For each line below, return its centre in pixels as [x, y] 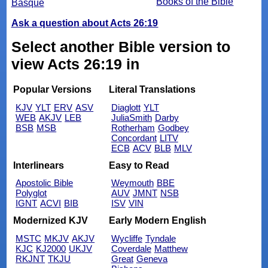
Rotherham [133, 128]
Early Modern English [157, 220]
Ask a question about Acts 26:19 [85, 23]
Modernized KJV [51, 220]
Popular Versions [53, 90]
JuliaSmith [131, 118]
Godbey [173, 128]
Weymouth [132, 183]
